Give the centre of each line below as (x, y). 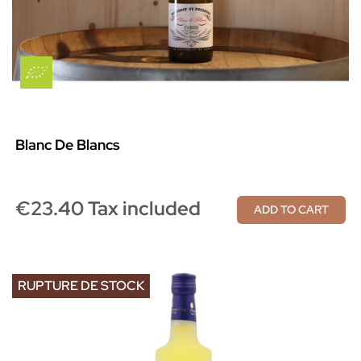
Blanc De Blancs (68, 145)
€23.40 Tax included (108, 209)
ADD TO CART (291, 210)
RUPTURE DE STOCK (81, 286)
